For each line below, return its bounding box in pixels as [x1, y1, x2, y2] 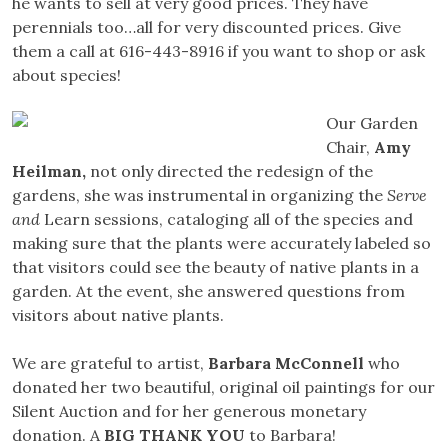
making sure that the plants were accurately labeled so [12, 233, 431, 254]
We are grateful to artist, [12, 353, 208, 374]
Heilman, [12, 161, 90, 182]
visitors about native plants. [12, 305, 224, 326]
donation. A [12, 425, 104, 446]
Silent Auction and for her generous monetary [12, 401, 366, 422]
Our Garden [326, 113, 418, 134]
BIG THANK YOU [104, 425, 249, 446]
